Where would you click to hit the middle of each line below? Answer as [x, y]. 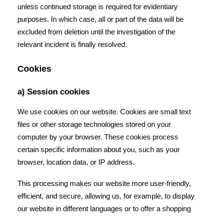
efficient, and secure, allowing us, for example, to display [106, 196]
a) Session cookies [54, 92]
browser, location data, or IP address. [76, 162]
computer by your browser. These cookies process [98, 137]
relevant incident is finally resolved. [72, 44]
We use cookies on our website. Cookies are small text [104, 112]
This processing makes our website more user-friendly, [104, 183]
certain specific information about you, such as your [99, 149]
